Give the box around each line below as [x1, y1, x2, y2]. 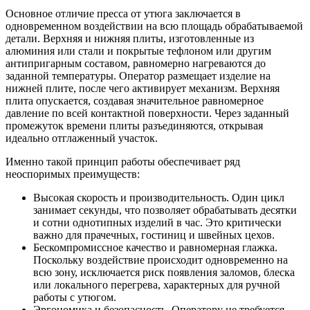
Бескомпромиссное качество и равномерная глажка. [33, 241, 277, 254]
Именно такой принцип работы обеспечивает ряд [6, 156, 240, 168]
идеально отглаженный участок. [6, 132, 158, 145]
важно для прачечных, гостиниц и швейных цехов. [33, 229, 275, 241]
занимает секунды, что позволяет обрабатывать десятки [33, 204, 297, 217]
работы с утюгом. [33, 291, 116, 304]
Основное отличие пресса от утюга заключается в [6, 8, 241, 20]
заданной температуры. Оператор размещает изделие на [6, 70, 271, 82]
